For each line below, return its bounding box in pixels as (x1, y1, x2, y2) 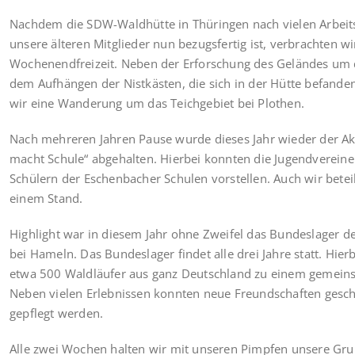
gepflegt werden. (10, 304, 104, 321)
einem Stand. (10, 189, 83, 206)
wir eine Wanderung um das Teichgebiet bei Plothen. (10, 94, 305, 111)
